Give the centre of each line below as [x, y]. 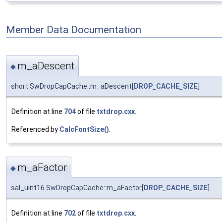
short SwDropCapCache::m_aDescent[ [72, 86]
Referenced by [35, 129]
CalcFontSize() [84, 129]
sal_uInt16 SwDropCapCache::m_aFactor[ [77, 188]
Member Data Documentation [74, 30]
